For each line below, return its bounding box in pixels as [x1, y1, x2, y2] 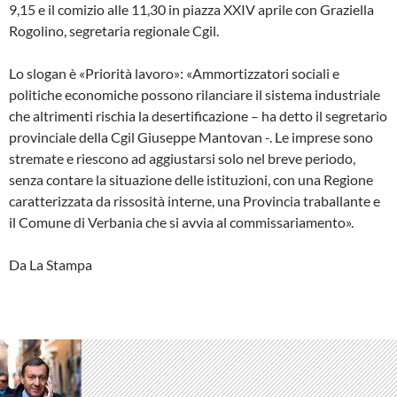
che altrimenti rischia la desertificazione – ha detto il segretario [9, 107, 387, 125]
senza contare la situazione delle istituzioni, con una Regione [9, 171, 373, 189]
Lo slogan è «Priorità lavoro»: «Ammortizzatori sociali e [9, 65, 339, 82]
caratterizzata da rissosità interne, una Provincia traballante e [9, 192, 380, 210]
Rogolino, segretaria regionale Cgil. [9, 22, 219, 40]
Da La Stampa [9, 256, 92, 274]
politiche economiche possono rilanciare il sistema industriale [9, 86, 380, 104]
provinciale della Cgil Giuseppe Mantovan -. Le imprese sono [9, 128, 373, 146]
